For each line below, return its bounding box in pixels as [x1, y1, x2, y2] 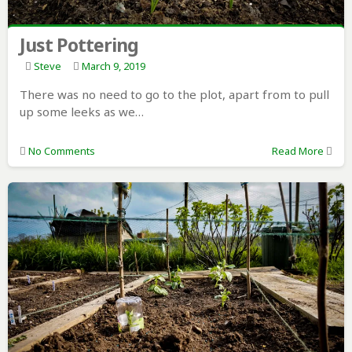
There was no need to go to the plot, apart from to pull [19, 86, 329, 103]
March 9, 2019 [81, 59, 145, 74]
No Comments [27, 144, 95, 159]
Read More [271, 144, 324, 159]
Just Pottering [19, 32, 138, 58]
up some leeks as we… [19, 104, 144, 120]
